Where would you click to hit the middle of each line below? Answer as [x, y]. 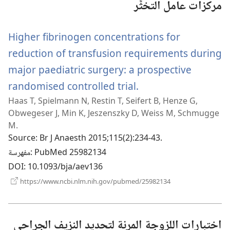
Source [22, 139]
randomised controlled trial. [73, 86]
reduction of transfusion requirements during [115, 53]
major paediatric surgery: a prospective [100, 70]
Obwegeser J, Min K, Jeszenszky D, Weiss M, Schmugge [114, 113]
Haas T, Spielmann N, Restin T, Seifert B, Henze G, [103, 101]
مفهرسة [19, 154]
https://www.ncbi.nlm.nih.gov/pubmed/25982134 [94, 181]
